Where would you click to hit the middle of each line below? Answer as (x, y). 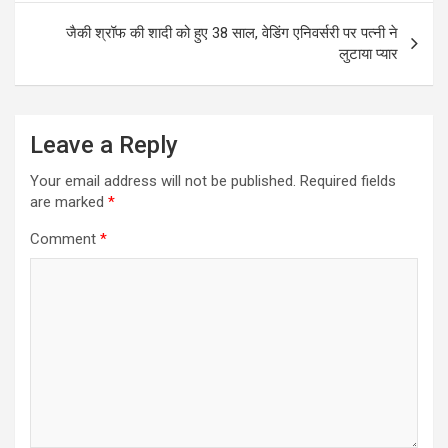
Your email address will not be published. (163, 181)
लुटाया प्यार (368, 54)
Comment (65, 239)
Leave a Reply (104, 145)
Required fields (348, 181)
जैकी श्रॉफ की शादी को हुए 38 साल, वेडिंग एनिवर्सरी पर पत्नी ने (232, 33)
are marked (69, 202)
